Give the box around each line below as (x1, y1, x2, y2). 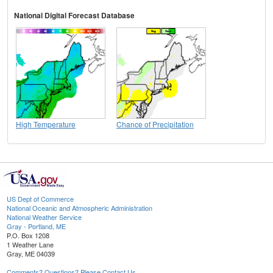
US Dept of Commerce (7, 194, 74, 204)
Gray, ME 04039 (7, 249, 55, 259)
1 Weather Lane (7, 239, 54, 250)
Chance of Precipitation (116, 119, 194, 130)
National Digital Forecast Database (14, 10, 135, 21)
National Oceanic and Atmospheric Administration (7, 203, 152, 213)
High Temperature (16, 119, 76, 130)
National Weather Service (7, 212, 82, 222)
